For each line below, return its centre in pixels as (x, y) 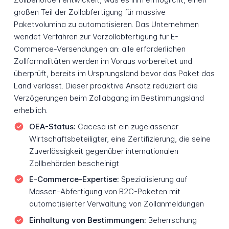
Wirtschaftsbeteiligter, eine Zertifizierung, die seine (120, 139)
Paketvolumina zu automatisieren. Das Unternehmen (106, 24)
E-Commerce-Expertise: (74, 179)
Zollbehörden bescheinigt (74, 163)
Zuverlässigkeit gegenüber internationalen (104, 151)
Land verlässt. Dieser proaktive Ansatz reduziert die (106, 86)
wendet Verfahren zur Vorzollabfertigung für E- (96, 37)
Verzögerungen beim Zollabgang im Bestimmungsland (109, 98)
